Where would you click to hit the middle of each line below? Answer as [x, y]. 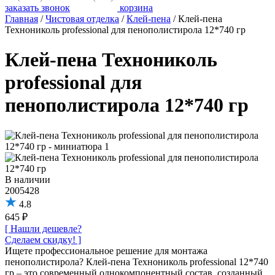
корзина [135, 8]
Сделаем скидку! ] [43, 239]
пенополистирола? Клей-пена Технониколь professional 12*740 [137, 261]
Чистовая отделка [82, 19]
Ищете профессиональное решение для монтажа [106, 250]
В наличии [28, 179]
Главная [21, 19]
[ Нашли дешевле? [43, 228]
